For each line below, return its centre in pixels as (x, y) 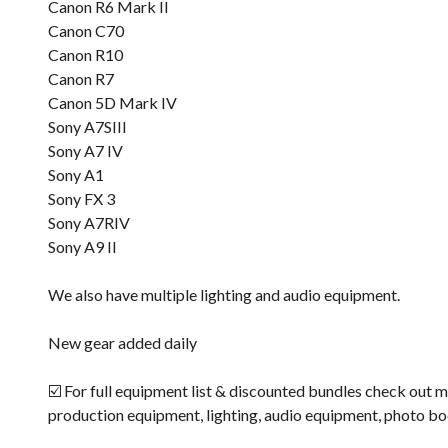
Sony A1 (76, 174)
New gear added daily (122, 342)
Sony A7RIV (89, 222)
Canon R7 (81, 78)
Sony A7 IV (85, 150)
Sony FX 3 (81, 198)
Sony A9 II (82, 246)
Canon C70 (86, 30)
